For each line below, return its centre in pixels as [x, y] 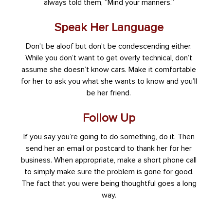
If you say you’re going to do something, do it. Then [109, 137]
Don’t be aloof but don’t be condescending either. [109, 46]
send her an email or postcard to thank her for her [109, 149]
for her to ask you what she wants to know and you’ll [109, 82]
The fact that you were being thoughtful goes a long [109, 184]
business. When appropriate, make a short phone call [109, 160]
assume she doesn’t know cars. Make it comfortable [109, 70]
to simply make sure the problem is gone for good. [109, 172]
